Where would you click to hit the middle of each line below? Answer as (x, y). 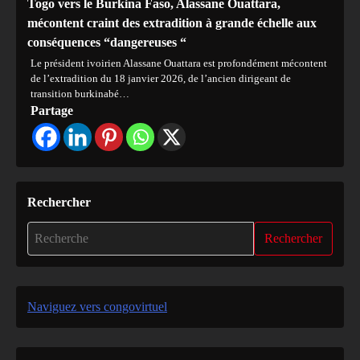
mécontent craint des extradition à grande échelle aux (172, 22)
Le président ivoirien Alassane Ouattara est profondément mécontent (179, 63)
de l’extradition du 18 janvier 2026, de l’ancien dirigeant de (161, 78)
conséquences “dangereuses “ (107, 42)
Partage (52, 110)
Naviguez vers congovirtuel (97, 306)
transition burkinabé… (80, 93)
